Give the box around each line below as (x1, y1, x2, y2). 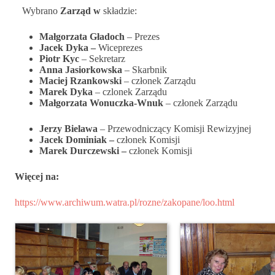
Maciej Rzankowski (39, 75, 124, 86)
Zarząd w (60, 5, 101, 16)
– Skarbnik (122, 64, 167, 75)
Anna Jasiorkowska (39, 64, 122, 75)
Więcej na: (15, 171, 59, 182)
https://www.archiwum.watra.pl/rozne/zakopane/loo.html (15, 196, 234, 207)
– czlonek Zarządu (93, 86, 167, 97)
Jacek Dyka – (39, 42, 98, 53)
